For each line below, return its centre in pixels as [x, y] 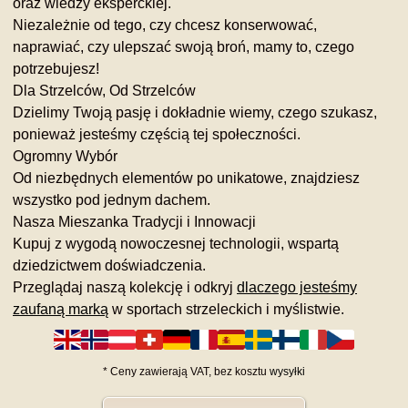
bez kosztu [242, 372]
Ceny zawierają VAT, [162, 372]
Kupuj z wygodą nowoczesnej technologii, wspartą [176, 243]
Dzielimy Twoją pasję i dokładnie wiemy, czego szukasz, [195, 112]
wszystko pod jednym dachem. [112, 199]
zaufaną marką [61, 309]
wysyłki [287, 372]
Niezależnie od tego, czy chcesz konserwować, [165, 25]
